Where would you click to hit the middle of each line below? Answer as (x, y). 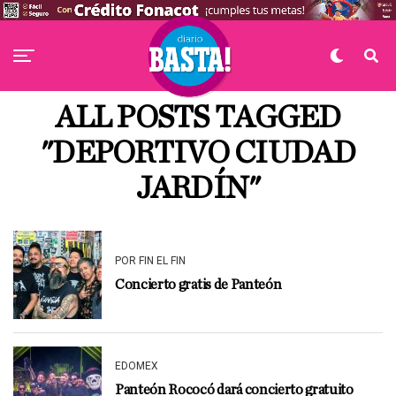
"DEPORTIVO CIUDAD (198, 153)
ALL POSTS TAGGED (198, 118)
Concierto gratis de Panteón (198, 285)
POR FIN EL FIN (150, 261)
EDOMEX (137, 366)
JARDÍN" (198, 188)
